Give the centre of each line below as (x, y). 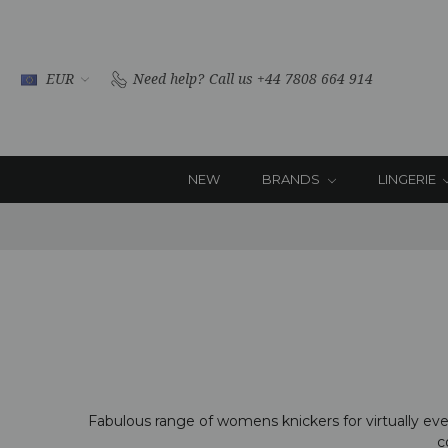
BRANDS (292, 179)
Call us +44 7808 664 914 (290, 78)
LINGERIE (408, 179)
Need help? (168, 78)
